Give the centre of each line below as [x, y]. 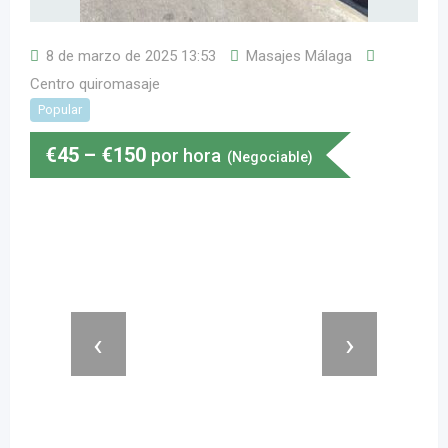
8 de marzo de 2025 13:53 [131, 56]
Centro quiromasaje [95, 84]
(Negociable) [270, 157]
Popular [60, 109]
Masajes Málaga [299, 56]
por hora [186, 155]
